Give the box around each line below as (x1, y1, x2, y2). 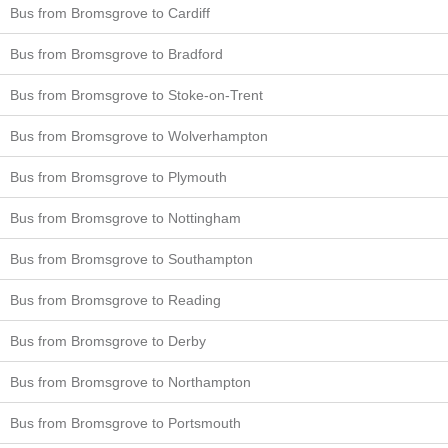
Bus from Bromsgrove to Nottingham (10, 209, 241, 226)
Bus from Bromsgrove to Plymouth (10, 168, 227, 185)
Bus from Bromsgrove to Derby (10, 332, 206, 349)
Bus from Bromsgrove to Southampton (10, 250, 253, 267)
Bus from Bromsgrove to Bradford (10, 45, 223, 62)
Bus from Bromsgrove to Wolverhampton (10, 127, 268, 144)
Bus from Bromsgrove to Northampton (10, 373, 251, 390)
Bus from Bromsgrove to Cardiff (10, 4, 210, 21)
